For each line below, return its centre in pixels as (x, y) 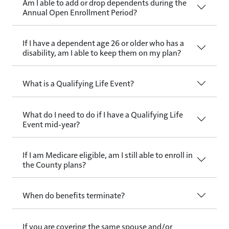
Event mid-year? (51, 124)
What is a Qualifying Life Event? (78, 83)
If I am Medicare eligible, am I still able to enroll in (108, 154)
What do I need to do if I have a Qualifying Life (103, 114)
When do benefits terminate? (74, 195)
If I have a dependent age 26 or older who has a (103, 42)
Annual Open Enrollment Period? (80, 12)
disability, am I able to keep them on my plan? (102, 52)
